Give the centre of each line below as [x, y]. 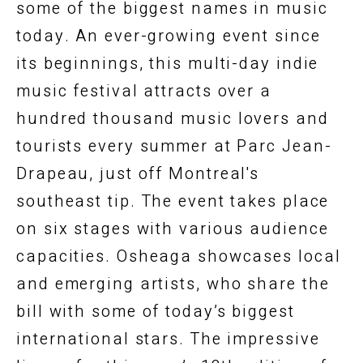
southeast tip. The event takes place [173, 201]
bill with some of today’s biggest [156, 311]
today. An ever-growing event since [169, 36]
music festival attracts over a [144, 91]
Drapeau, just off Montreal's [138, 173]
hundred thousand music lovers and [173, 118]
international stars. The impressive [168, 339]
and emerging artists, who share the [173, 284]
